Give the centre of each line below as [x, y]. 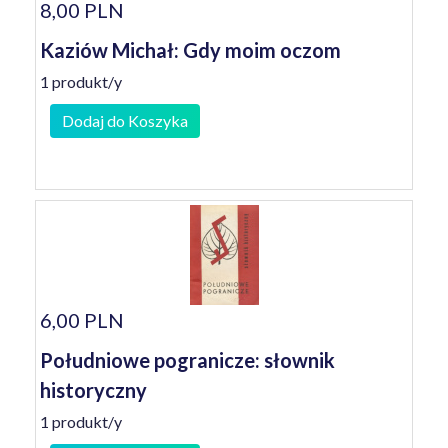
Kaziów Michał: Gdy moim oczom [190, 50]
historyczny [93, 390]
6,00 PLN [82, 320]
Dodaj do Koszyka [125, 120]
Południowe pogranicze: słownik [187, 360]
